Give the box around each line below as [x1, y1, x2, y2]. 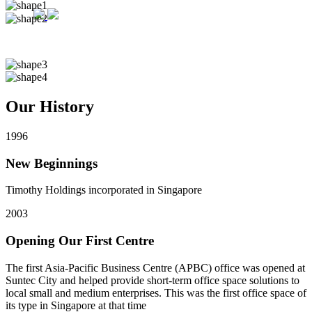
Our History [6, 97, 94, 116]
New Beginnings [6, 155, 97, 171]
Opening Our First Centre [6, 233, 154, 248]
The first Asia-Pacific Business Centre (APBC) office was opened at [6, 261, 305, 274]
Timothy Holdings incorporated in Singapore [6, 184, 202, 196]
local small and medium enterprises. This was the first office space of [6, 286, 306, 299]
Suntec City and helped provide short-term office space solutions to [6, 274, 299, 286]
